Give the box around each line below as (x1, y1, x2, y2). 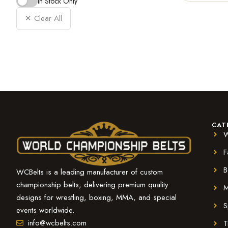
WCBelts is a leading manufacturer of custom (16, 166, 163, 178)
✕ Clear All (25, 12, 62, 24)
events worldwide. (16, 204, 74, 216)
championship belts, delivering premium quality (16, 179, 168, 190)
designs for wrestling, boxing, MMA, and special (16, 191, 177, 203)
